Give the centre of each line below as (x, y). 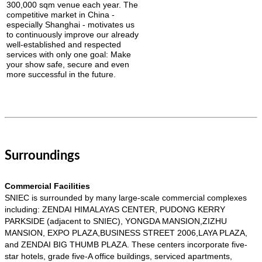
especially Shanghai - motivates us (70, 24)
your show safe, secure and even (68, 64)
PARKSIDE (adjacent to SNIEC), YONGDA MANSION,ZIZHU (116, 221)
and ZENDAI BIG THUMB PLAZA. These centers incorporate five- (126, 244)
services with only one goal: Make (69, 54)
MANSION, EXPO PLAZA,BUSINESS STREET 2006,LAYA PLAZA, (126, 232)
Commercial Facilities (47, 186)
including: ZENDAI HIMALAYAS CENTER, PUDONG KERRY (115, 209)
